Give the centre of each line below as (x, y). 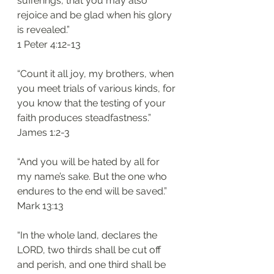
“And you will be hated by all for (90, 162)
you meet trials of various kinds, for (98, 88)
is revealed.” (43, 30)
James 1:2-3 (43, 132)
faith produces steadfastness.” (84, 118)
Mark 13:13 (40, 206)
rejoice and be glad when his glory (96, 15)
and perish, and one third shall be (93, 265)
